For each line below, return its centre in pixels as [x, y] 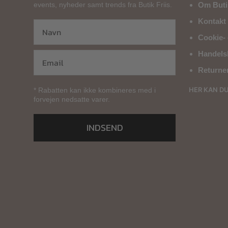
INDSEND [105, 127]
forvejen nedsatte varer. [72, 99]
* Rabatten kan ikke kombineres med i [95, 90]
